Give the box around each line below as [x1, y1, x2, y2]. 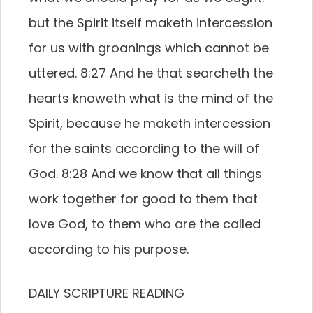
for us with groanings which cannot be [29, 39, 269, 57]
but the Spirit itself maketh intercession [29, 14, 272, 31]
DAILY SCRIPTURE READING [29, 284, 184, 302]
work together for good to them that [29, 190, 258, 208]
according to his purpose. [29, 240, 189, 258]
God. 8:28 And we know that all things [29, 165, 262, 182]
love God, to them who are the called [29, 215, 261, 233]
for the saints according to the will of [29, 140, 259, 157]
